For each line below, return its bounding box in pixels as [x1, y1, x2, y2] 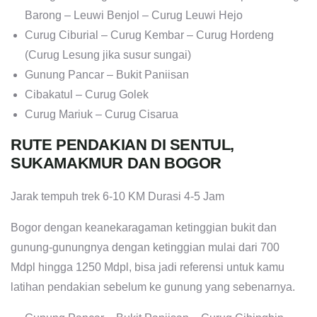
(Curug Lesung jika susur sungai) [25, 49, 191, 62]
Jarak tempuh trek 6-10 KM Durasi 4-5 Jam [11, 190, 224, 203]
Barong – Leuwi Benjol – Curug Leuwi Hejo [25, 9, 243, 22]
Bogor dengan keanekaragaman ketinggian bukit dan [11, 221, 277, 234]
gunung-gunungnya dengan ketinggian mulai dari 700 [11, 241, 279, 254]
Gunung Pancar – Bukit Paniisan [25, 69, 189, 81]
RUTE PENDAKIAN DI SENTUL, [11, 136, 235, 154]
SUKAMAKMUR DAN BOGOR [11, 154, 222, 173]
